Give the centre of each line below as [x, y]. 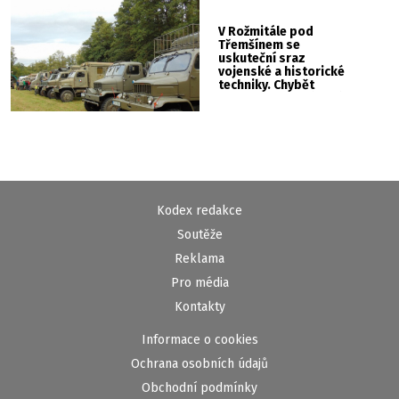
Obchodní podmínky [199, 388]
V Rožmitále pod [266, 31]
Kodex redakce [199, 211]
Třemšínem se [260, 45]
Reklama [199, 259]
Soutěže [199, 235]
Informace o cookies [199, 340]
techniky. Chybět [267, 85]
